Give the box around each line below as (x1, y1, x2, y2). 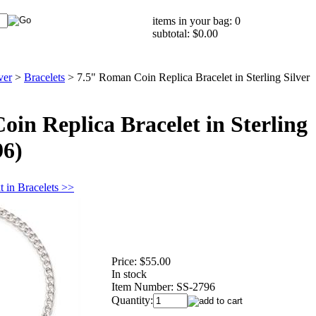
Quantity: (111, 293, 153, 306)
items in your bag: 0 (152, 15, 241, 27)
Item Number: (111, 280, 174, 293)
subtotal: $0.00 (152, 28, 218, 39)
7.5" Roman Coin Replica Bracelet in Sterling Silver (77, 71, 310, 83)
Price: (111, 255, 137, 267)
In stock (111, 267, 147, 280)
